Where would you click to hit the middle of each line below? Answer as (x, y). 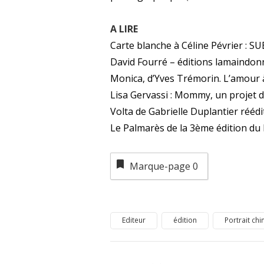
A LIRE (124, 29)
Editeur (134, 220)
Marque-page (161, 166)
